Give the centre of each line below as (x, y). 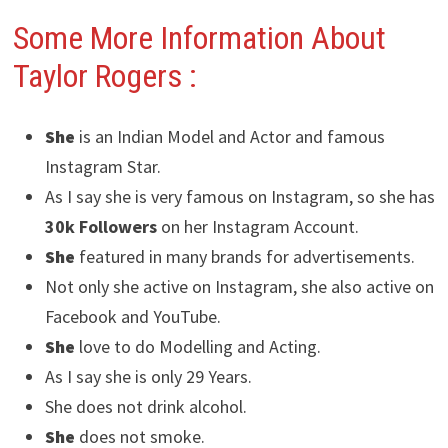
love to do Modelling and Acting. (197, 346)
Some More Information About (199, 38)
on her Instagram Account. (257, 226)
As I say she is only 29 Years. (148, 376)
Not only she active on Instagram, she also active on (239, 286)
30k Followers (100, 226)
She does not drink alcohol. (145, 406)
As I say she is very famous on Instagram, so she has (239, 196)
